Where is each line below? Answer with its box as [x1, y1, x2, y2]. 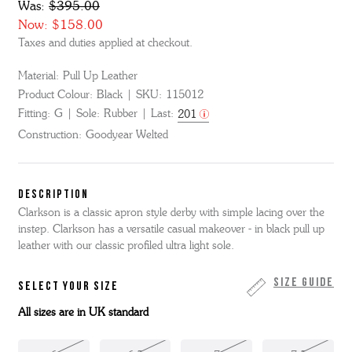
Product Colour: [18, 88, 93, 102]
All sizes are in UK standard [18, 306, 148, 320]
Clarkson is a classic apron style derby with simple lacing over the [18, 206, 324, 220]
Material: [18, 69, 59, 83]
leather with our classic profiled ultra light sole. [18, 239, 234, 253]
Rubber [103, 107, 137, 121]
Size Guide [273, 277, 334, 290]
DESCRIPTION [18, 189, 90, 202]
